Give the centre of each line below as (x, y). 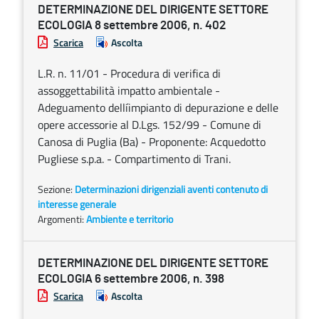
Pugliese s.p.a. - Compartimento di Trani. (134, 159)
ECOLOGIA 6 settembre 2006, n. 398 (131, 279)
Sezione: (56, 189)
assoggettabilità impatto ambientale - (129, 90)
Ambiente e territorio (130, 219)
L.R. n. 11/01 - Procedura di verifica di (129, 73)
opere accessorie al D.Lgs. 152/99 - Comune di (150, 125)
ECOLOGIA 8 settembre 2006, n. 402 (132, 25)
